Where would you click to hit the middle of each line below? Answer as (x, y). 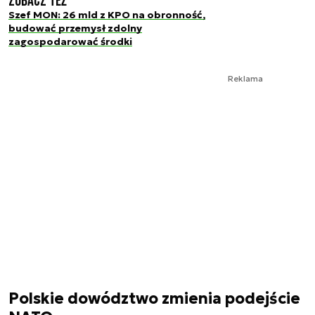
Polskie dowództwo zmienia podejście (154, 298)
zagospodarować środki (70, 41)
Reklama (245, 78)
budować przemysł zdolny (75, 28)
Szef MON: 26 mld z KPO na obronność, (107, 15)
